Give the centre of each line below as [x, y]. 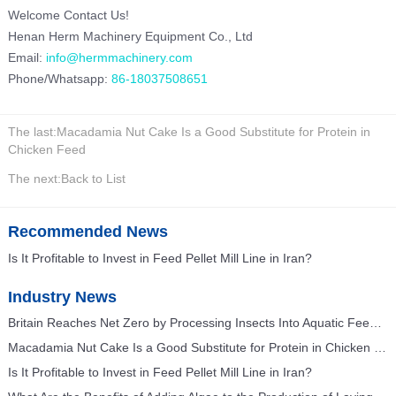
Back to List [93, 178]
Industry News [62, 297]
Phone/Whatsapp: [59, 78]
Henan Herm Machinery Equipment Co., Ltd [130, 36]
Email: [27, 57]
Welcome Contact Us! [68, 15]
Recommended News [88, 231]
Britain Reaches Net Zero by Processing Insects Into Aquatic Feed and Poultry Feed [375, 323]
